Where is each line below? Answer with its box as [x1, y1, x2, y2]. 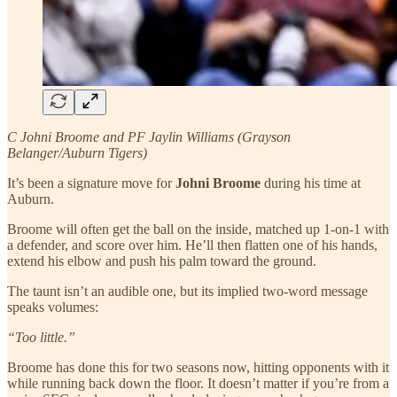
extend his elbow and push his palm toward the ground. [7, 253, 316, 269]
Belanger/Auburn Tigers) [7, 144, 147, 160]
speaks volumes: [7, 299, 98, 315]
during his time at [264, 175, 361, 191]
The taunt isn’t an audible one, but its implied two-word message [7, 283, 368, 299]
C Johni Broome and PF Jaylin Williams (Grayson [7, 128, 291, 144]
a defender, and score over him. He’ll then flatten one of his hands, [7, 237, 378, 253]
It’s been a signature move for [7, 175, 175, 191]
